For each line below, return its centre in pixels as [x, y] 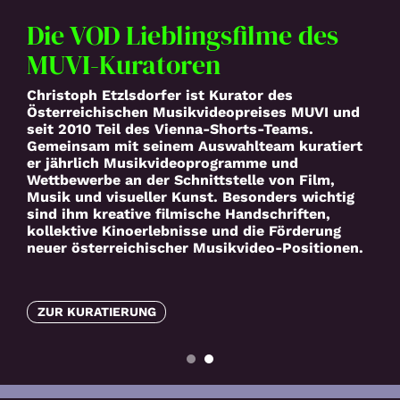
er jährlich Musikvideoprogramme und [162, 162]
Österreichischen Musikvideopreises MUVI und [193, 112]
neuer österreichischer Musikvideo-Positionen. [195, 247]
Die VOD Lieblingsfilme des [183, 36]
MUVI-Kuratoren [124, 65]
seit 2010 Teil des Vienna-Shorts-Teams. [170, 129]
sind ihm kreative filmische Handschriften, [179, 213]
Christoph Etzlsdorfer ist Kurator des [160, 95]
